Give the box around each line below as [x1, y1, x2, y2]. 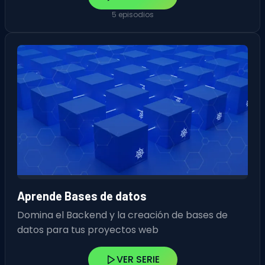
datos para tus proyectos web [17, 222, 159, 237]
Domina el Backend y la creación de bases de [17, 208, 228, 222]
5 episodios [111, 9, 154, 20]
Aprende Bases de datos [17, 188, 147, 203]
